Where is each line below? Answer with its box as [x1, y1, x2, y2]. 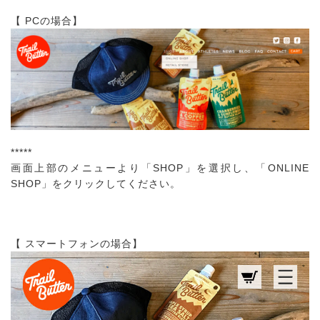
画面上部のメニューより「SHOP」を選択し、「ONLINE [11, 162, 309, 174]
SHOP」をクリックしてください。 [11, 178, 181, 190]
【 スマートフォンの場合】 [11, 238, 143, 250]
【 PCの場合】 [11, 15, 83, 27]
